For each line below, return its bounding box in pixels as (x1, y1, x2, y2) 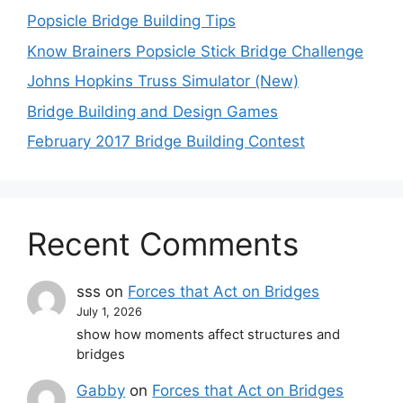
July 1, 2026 (76, 305, 143, 318)
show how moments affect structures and (76, 327, 341, 344)
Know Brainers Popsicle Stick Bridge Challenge (27, 41, 363, 60)
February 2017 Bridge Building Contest (27, 132, 305, 150)
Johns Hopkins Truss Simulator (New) (27, 72, 299, 90)
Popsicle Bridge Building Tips (27, 12, 236, 30)
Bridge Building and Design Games (27, 102, 278, 121)
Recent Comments (27, 225, 299, 263)
